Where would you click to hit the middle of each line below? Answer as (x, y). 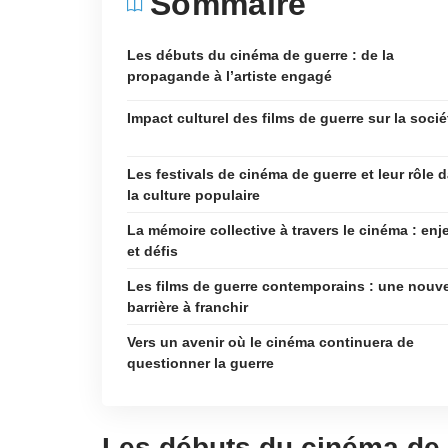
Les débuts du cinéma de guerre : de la (260, 55)
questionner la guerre (200, 363)
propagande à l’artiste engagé (229, 76)
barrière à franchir (187, 307)
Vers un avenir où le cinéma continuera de (270, 342)
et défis (152, 251)
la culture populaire (193, 195)
